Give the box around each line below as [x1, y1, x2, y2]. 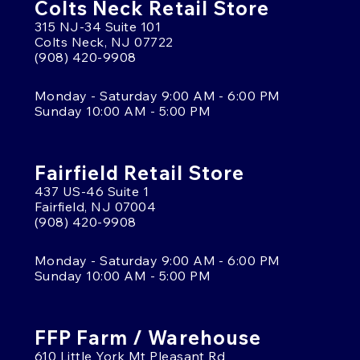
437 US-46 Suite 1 [35, 182, 149, 199]
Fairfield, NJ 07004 [35, 198, 157, 215]
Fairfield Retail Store [35, 160, 244, 185]
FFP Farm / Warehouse [35, 325, 261, 350]
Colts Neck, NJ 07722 [35, 33, 174, 50]
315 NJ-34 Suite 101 [35, 18, 162, 35]
